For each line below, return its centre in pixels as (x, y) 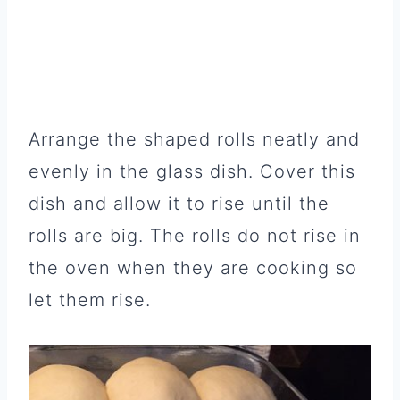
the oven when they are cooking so (193, 267)
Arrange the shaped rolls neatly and (194, 139)
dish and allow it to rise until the (179, 203)
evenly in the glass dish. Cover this (192, 171)
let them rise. (90, 300)
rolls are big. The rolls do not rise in (195, 235)
